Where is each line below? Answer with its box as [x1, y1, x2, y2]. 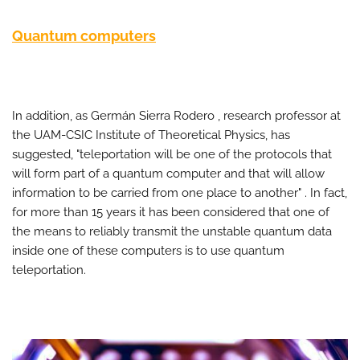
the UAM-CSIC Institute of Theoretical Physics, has [12, 127, 290, 142]
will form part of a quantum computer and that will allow [12, 166, 325, 181]
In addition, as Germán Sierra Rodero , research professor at [12, 108, 341, 123]
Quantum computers [12, 27, 156, 44]
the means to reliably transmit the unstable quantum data [12, 223, 332, 239]
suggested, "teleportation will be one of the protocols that [12, 146, 332, 162]
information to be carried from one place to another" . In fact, [12, 185, 347, 200]
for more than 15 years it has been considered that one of [12, 204, 329, 219]
